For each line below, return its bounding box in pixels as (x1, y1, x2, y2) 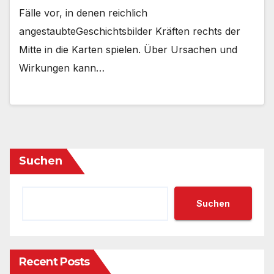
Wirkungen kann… (19, 61, 105, 74)
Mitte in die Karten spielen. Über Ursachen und (19, 43, 237, 56)
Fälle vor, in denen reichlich (19, 6, 147, 19)
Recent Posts (19, 255, 90, 269)
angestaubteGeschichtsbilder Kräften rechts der (19, 24, 240, 37)
